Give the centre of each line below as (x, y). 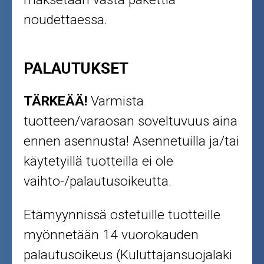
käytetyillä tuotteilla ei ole (99, 161)
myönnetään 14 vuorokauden (111, 235)
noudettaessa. (66, 19)
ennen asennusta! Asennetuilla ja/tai (132, 141)
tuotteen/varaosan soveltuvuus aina (131, 121)
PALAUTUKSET (76, 69)
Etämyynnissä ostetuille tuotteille (122, 215)
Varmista (116, 101)
